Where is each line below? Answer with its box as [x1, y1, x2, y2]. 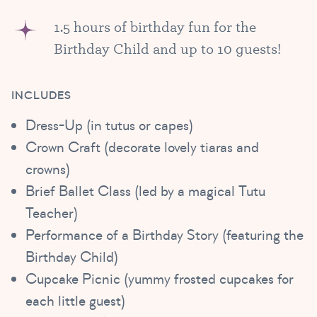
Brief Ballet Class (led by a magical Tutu [25, 182, 265, 202]
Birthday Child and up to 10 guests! [54, 38, 281, 59]
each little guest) [25, 292, 125, 311]
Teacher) [25, 204, 78, 224]
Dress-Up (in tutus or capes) [25, 116, 193, 136]
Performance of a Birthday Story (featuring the [25, 226, 304, 246]
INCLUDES [11, 88, 72, 103]
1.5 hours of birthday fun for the [54, 16, 256, 37]
